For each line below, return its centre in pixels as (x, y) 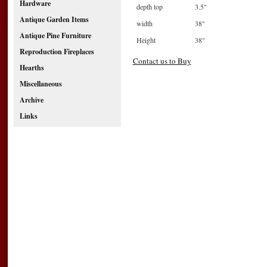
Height (146, 40)
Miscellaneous (41, 84)
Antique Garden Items (54, 19)
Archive (31, 100)
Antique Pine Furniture (55, 35)
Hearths (32, 68)
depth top (149, 6)
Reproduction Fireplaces (57, 52)
